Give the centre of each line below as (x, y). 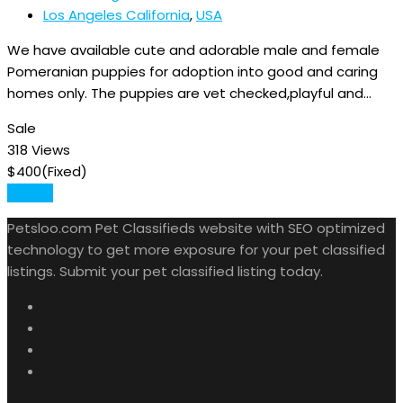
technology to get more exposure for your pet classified (196, 249)
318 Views (39, 149)
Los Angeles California (116, 14)
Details (30, 193)
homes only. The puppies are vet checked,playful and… (189, 93)
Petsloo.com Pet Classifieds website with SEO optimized (196, 228)
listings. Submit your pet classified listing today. (165, 271)
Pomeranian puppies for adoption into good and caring (193, 71)
